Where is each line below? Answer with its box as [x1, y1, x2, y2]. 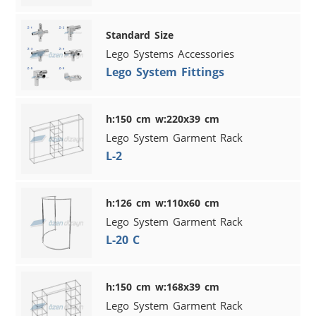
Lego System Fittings [106, 63, 225, 80]
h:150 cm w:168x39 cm [106, 279, 220, 293]
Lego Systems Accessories [106, 46, 235, 61]
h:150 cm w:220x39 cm [106, 111, 220, 126]
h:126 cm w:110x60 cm [106, 195, 220, 209]
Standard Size [106, 28, 174, 42]
